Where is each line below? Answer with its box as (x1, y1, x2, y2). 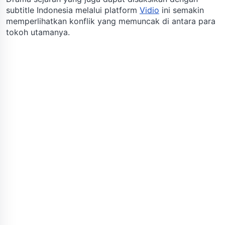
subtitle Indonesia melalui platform (6, 5, 140, 15)
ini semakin (159, 5, 204, 15)
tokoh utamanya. (6, 27, 70, 37)
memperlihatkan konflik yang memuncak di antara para (6, 16, 215, 26)
